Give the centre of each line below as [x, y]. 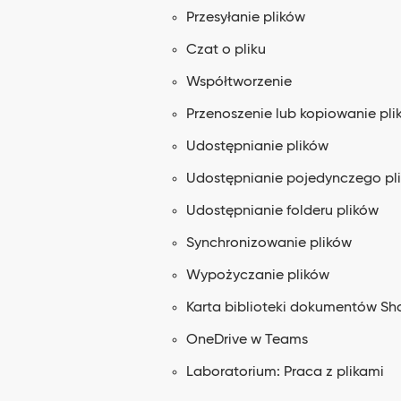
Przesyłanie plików [246, 18]
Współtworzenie [239, 82]
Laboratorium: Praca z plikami [285, 372]
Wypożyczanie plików [258, 276]
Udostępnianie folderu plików [282, 211]
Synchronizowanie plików [269, 243]
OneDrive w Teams [247, 340]
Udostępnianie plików [257, 147]
